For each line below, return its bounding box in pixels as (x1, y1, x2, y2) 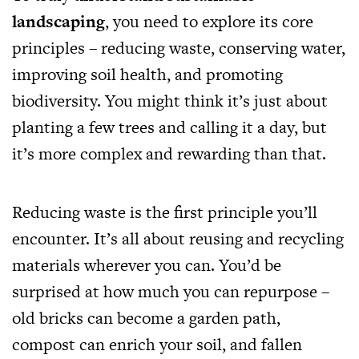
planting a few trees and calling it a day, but (12, 115, 327, 139)
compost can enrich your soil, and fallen (12, 332, 302, 356)
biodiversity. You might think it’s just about (12, 88, 328, 112)
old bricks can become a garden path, (12, 305, 280, 329)
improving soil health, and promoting (12, 62, 283, 86)
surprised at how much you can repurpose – (12, 279, 329, 303)
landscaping (12, 9, 105, 33)
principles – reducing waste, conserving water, (12, 35, 345, 59)
